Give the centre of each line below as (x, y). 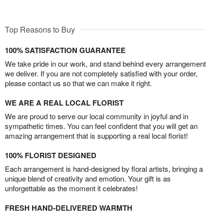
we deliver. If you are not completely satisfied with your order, (101, 73)
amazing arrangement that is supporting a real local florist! (96, 136)
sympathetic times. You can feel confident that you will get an (101, 126)
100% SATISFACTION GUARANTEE (65, 50)
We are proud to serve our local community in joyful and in (97, 116)
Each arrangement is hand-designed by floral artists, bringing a (104, 169)
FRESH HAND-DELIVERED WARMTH (69, 208)
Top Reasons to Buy (40, 30)
